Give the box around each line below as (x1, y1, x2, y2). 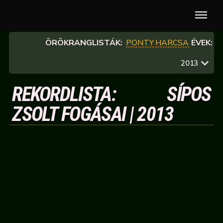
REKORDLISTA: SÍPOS (12, 82, 211, 106)
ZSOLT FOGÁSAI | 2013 (12, 102, 174, 126)
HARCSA (155, 37, 189, 48)
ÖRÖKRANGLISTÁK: (45, 37, 123, 48)
